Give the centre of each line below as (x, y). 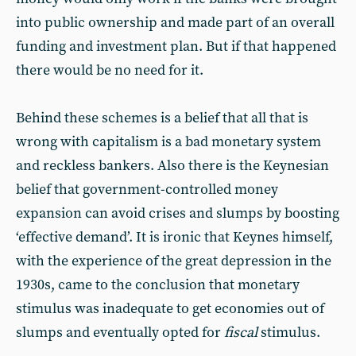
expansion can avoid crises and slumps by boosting (178, 213)
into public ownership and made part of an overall (175, 23)
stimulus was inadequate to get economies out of (170, 309)
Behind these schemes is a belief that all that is (162, 118)
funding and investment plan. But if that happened (176, 46)
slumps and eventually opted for (120, 333)
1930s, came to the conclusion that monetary (158, 285)
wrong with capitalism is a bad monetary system (168, 142)
